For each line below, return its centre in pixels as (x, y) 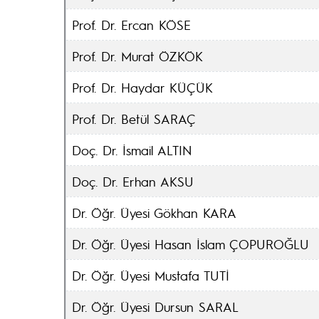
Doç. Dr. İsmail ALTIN (132, 150)
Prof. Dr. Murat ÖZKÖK (137, 56)
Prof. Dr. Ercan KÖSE (131, 25)
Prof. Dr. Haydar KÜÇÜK (142, 87)
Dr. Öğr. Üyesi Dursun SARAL (155, 307)
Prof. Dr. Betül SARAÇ (134, 119)
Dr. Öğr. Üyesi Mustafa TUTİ (151, 275)
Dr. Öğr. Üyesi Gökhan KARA (154, 213)
